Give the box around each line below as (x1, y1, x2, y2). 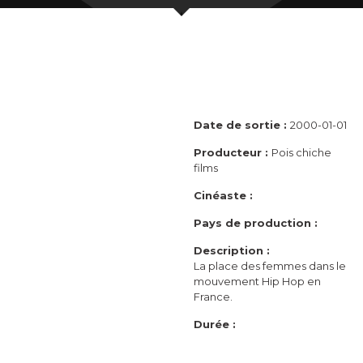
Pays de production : (194, 216, 318, 230)
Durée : (194, 318, 236, 331)
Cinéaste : (194, 189, 253, 203)
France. (194, 290, 233, 304)
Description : (194, 244, 270, 258)
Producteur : (194, 146, 271, 160)
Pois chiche (271, 146, 331, 160)
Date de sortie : (194, 118, 290, 132)
